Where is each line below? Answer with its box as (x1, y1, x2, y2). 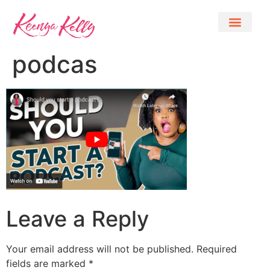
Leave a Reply (6, 206, 149, 233)
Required (196, 243, 237, 256)
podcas (12, 49, 97, 80)
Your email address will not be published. (6, 243, 193, 256)
